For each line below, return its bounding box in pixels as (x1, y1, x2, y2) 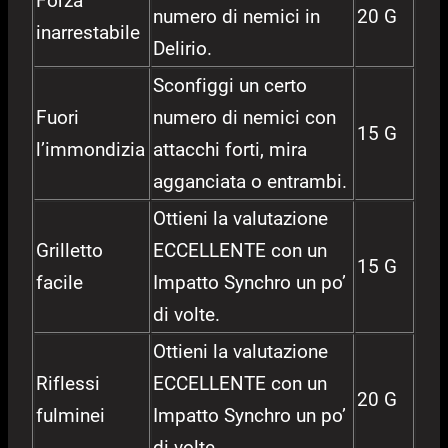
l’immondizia (36, 138, 145, 162)
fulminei (36, 404, 105, 428)
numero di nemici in (153, 5, 320, 29)
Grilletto (36, 239, 103, 263)
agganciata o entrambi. (153, 170, 347, 194)
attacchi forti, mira (153, 138, 307, 162)
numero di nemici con (153, 106, 336, 130)
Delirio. (153, 37, 212, 61)
